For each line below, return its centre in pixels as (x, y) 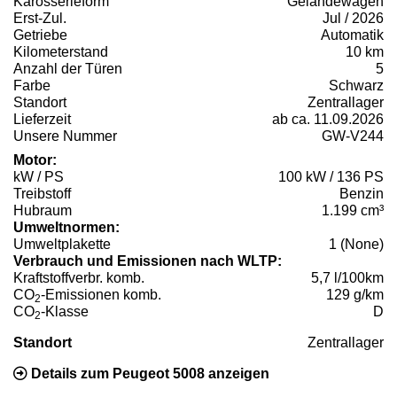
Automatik (352, 35)
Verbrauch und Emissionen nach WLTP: (148, 261)
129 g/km (355, 294)
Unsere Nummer (65, 136)
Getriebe (40, 35)
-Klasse (65, 311)
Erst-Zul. (40, 18)
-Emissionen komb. (101, 294)
